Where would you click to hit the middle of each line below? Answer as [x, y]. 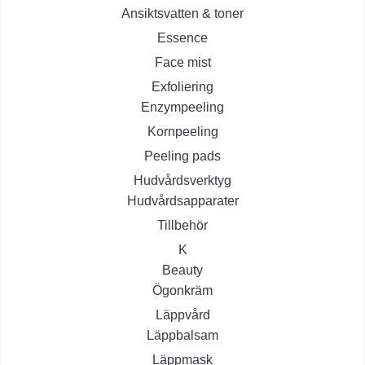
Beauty [182, 270]
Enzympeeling [182, 108]
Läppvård [182, 315]
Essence [182, 38]
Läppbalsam [182, 336]
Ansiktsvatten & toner [182, 14]
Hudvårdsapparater [182, 201]
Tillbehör [182, 226]
